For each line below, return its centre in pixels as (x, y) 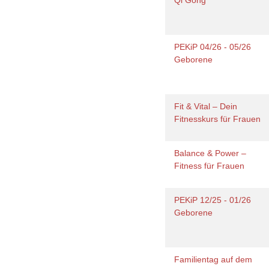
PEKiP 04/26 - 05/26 (213, 47)
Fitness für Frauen (211, 166)
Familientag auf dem (213, 259)
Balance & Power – (210, 153)
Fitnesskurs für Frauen (220, 119)
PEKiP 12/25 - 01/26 (213, 200)
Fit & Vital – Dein (206, 106)
